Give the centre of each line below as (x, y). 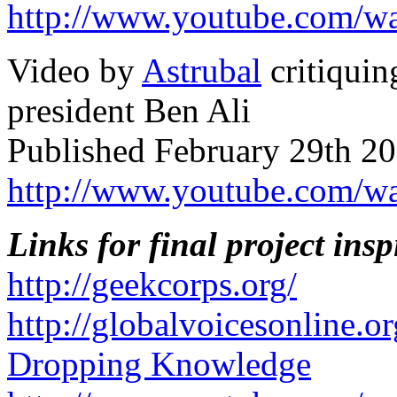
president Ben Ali (129, 110)
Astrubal (202, 70)
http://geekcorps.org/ (152, 284)
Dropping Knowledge (159, 363)
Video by (74, 70)
